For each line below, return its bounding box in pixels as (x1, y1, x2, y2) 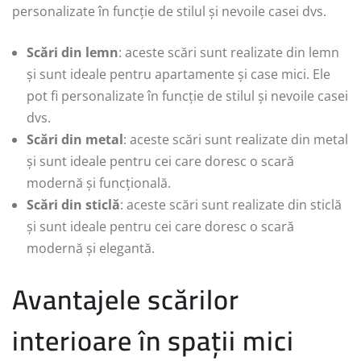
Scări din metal (27, 130, 123, 148)
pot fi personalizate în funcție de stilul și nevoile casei (27, 86, 348, 105)
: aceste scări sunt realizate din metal (123, 130, 348, 148)
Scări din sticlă (27, 195, 120, 214)
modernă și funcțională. (27, 173, 171, 192)
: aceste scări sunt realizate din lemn (118, 43, 339, 61)
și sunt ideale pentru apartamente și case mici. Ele (27, 64, 330, 83)
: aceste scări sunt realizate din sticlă (120, 195, 342, 214)
